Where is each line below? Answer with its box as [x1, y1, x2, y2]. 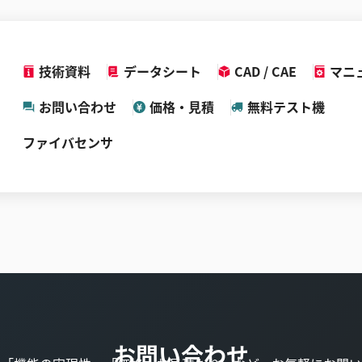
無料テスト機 [246, 97, 325, 116]
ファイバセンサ [22, 133, 113, 152]
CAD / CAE [234, 61, 297, 81]
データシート [123, 61, 201, 81]
